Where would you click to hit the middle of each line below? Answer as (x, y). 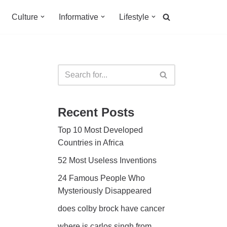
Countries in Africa (90, 142)
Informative (79, 17)
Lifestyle (134, 17)
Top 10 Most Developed (100, 130)
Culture (25, 17)
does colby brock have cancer (111, 208)
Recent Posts (96, 112)
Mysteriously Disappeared (104, 191)
